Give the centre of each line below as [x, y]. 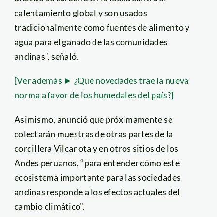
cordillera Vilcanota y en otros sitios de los [96, 148]
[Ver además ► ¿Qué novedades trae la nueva [101, 80]
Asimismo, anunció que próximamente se [93, 119]
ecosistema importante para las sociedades [98, 177]
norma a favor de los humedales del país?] [94, 95]
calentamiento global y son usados [81, 12]
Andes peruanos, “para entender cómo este [97, 163]
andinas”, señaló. [46, 56]
